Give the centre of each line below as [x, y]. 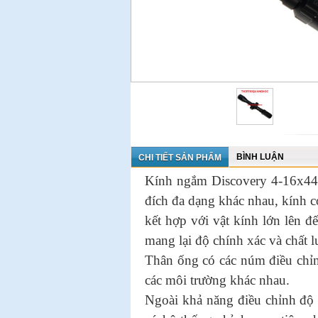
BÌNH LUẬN [260, 157]
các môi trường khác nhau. [217, 280]
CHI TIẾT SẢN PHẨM [180, 158]
